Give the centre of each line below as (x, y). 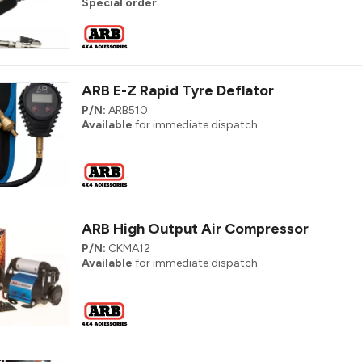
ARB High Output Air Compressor (195, 229)
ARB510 (128, 110)
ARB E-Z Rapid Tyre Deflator (178, 90)
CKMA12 (129, 249)
